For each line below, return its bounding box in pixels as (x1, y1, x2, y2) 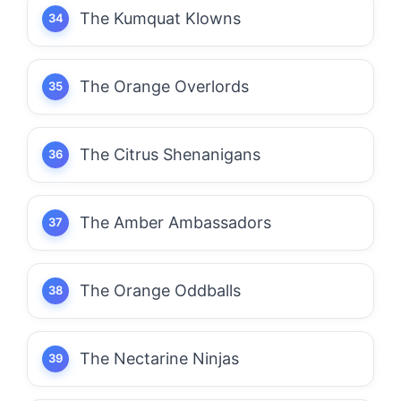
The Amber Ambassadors (80, 212, 271, 232)
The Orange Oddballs (80, 280, 241, 300)
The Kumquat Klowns (80, 8, 241, 28)
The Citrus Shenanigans (80, 144, 260, 164)
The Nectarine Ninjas (80, 348, 239, 368)
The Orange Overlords (80, 76, 249, 96)
